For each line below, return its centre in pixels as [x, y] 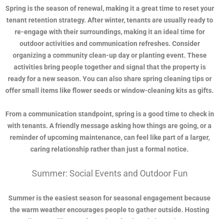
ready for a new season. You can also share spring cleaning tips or [109, 79]
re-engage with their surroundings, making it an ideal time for [109, 32]
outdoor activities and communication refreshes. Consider [109, 44]
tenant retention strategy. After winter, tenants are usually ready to [109, 20]
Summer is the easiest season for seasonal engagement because [109, 198]
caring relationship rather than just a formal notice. [109, 149]
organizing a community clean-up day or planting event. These [109, 55]
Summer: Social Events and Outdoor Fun [109, 174]
